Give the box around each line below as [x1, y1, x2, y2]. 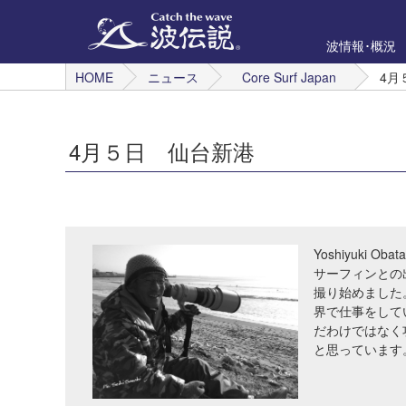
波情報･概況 [325, 35, 396, 54]
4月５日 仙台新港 [69, 135, 255, 167]
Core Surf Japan [242, 68, 336, 86]
